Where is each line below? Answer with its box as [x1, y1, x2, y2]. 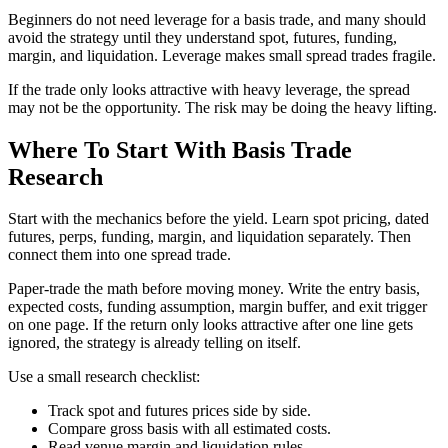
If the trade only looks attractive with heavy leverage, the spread [8, 80, 410, 98]
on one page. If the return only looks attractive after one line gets [8, 316, 413, 334]
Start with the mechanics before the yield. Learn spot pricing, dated [8, 210, 429, 228]
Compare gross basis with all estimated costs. [48, 420, 331, 438]
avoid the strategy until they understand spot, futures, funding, [8, 28, 397, 46]
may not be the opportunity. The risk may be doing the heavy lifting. [8, 98, 437, 116]
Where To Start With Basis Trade [8, 136, 352, 163]
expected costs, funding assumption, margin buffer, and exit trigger [8, 298, 427, 316]
